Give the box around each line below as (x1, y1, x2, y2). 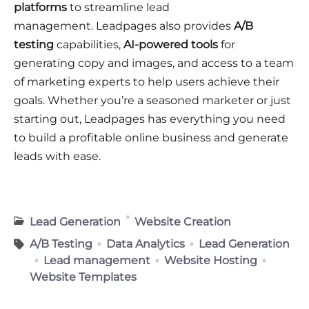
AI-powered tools (123, 37, 218, 51)
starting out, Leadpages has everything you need (14, 112, 286, 126)
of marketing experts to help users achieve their (14, 74, 279, 88)
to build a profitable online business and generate (14, 130, 288, 144)
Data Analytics (106, 237, 185, 250)
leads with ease (14, 149, 99, 163)
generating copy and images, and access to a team (14, 56, 294, 70)
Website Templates (30, 270, 137, 283)
